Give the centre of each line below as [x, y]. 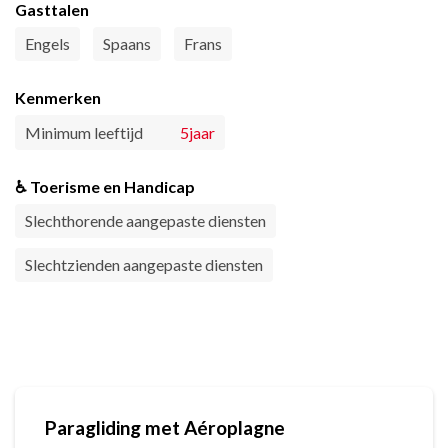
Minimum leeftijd [84, 133]
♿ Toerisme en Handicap [105, 187]
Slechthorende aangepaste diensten [145, 221]
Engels [47, 44]
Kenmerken [58, 98]
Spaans [127, 44]
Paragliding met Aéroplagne [165, 428]
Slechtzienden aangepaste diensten [144, 265]
